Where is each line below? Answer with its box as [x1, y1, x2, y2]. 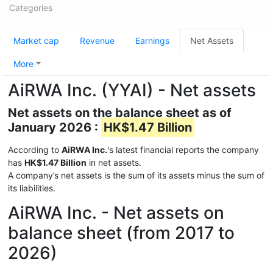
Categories [9, 2, 52, 13]
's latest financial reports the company [107, 144, 259, 155]
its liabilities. [8, 183, 55, 193]
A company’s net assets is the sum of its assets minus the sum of [8, 170, 264, 180]
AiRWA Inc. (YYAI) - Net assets [8, 80, 256, 101]
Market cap [13, 35, 59, 46]
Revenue [80, 35, 115, 46]
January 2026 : [8, 120, 101, 135]
